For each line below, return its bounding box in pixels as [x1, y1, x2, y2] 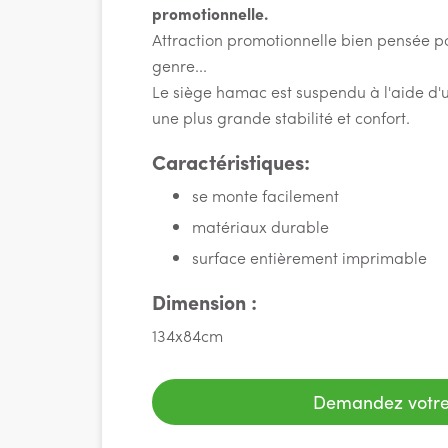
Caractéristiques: [152, 147, 310, 176]
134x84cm [152, 324, 223, 347]
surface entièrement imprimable [192, 246, 431, 269]
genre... [152, 54, 207, 77]
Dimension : [152, 287, 262, 316]
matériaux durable [192, 215, 329, 238]
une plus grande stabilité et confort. [152, 106, 410, 129]
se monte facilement [192, 184, 339, 207]
